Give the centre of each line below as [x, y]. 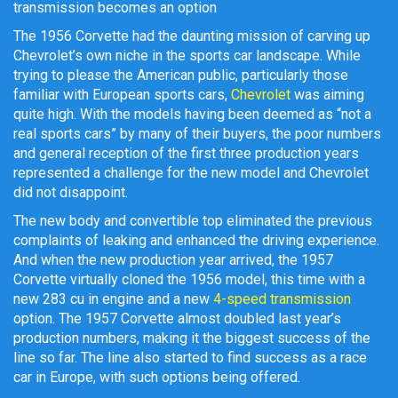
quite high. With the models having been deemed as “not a [192, 115]
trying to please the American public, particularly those [181, 76]
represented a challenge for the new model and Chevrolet [191, 173]
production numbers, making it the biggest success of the [192, 338]
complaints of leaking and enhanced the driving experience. [196, 241]
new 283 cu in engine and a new [113, 299]
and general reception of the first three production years [186, 154]
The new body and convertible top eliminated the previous [193, 221]
